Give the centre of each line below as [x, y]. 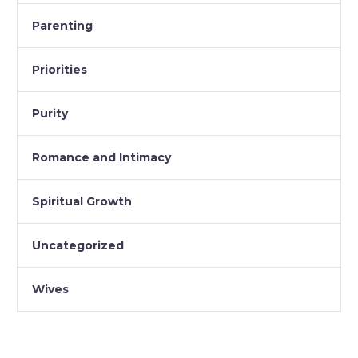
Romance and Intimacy [101, 157]
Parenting [62, 25]
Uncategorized [78, 245]
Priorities [60, 69]
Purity [50, 113]
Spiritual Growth [82, 201]
